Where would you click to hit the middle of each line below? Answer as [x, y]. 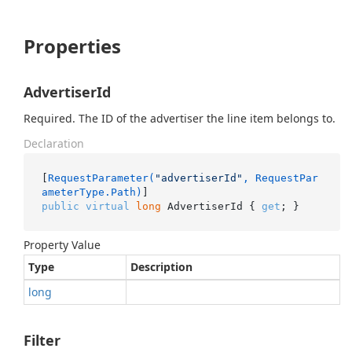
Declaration [54, 143]
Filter [42, 340]
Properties [72, 46]
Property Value [62, 245]
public [60, 206]
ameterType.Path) [92, 192]
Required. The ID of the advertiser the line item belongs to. [180, 118]
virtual [107, 206]
